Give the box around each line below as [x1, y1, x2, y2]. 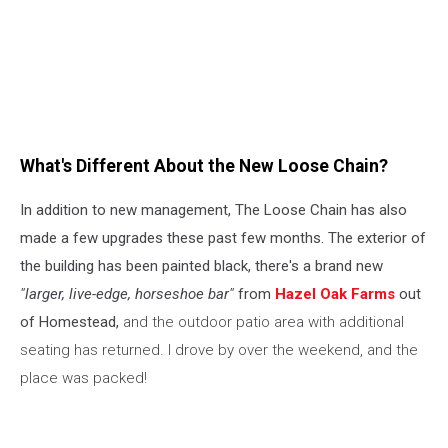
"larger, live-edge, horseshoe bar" [20, 285, 234, 304]
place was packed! [20, 369, 147, 388]
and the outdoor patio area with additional [123, 313, 404, 332]
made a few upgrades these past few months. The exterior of [20, 229, 426, 248]
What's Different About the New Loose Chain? [20, 155, 388, 176]
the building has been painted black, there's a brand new [20, 257, 383, 276]
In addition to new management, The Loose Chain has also [20, 201, 407, 220]
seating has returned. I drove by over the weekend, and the [20, 341, 418, 360]
